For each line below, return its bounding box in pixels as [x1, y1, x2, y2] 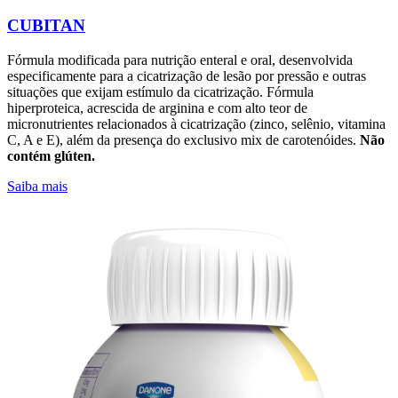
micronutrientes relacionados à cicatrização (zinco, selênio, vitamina [7, 115, 386, 131]
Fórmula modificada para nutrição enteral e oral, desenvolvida [7, 52, 353, 68]
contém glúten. [7, 147, 95, 163]
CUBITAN [7, 16, 85, 36]
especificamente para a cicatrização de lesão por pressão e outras [7, 68, 366, 84]
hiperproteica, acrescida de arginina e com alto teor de [7, 99, 307, 115]
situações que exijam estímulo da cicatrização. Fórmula [7, 84, 314, 99]
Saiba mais [7, 178, 68, 194]
